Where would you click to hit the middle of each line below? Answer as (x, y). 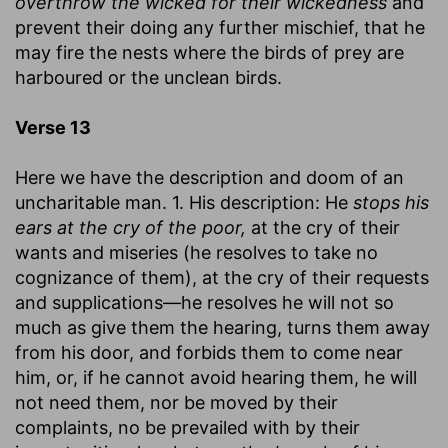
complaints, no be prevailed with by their (187, 427)
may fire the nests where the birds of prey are (209, 52)
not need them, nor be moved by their (176, 402)
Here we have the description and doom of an (209, 177)
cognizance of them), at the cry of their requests (222, 277)
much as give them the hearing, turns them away (222, 327)
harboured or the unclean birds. (148, 77)
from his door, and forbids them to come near (209, 352)
